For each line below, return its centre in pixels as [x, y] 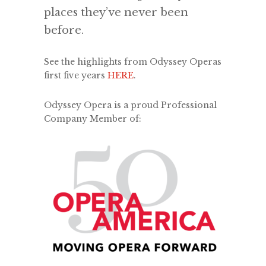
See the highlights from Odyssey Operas [133, 62]
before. [64, 30]
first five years [76, 75]
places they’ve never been [116, 12]
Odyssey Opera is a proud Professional [130, 105]
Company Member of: [93, 119]
